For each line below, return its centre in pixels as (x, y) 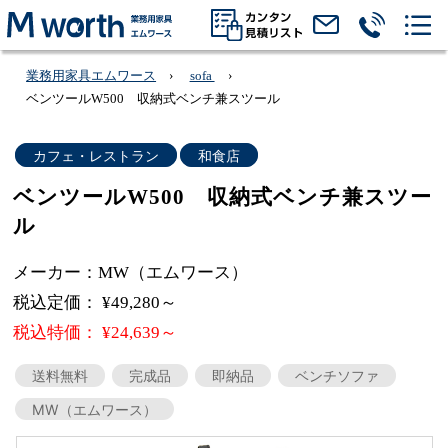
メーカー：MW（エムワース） (131, 272)
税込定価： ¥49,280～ (95, 302)
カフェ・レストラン (95, 155)
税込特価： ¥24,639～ (95, 333)
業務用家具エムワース (91, 75)
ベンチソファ (336, 375)
